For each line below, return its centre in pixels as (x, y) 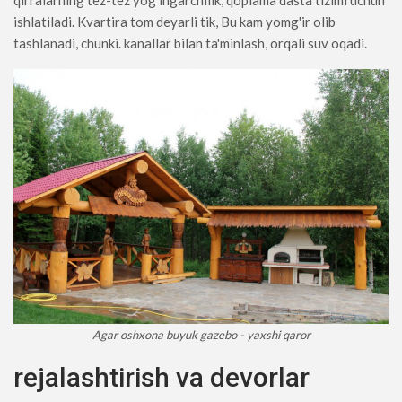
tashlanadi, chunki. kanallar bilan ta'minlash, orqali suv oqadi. (190, 44)
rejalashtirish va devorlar (162, 377)
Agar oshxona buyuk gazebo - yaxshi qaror (201, 334)
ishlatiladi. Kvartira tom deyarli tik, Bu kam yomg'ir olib (175, 22)
